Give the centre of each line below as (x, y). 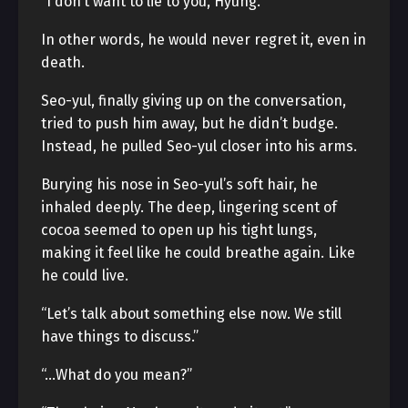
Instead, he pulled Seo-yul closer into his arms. (199, 146)
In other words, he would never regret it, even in (204, 40)
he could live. (85, 275)
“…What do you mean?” (117, 375)
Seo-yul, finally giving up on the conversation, (194, 101)
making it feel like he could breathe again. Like (198, 253)
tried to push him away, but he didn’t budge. (189, 123)
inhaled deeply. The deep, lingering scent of (189, 207)
